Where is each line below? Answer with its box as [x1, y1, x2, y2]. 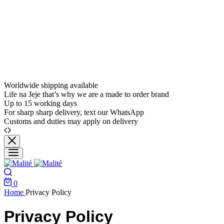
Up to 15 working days [4, 99, 77, 107]
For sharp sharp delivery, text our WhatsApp [4, 108, 144, 116]
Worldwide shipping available [4, 81, 98, 89]
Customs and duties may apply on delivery [4, 117, 138, 125]
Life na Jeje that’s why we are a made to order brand [4, 90, 169, 98]
